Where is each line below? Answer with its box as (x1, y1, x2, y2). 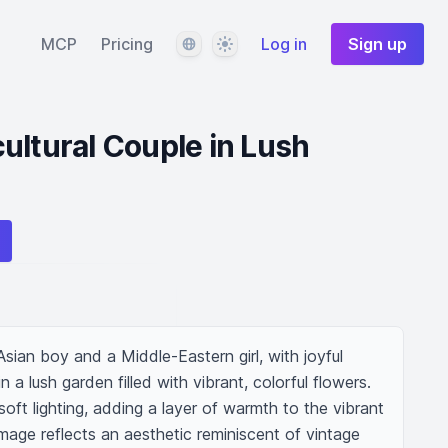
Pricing (101, 34, 153, 54)
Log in (261, 34, 307, 54)
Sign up (348, 34, 407, 54)
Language (176, 33, 247, 53)
